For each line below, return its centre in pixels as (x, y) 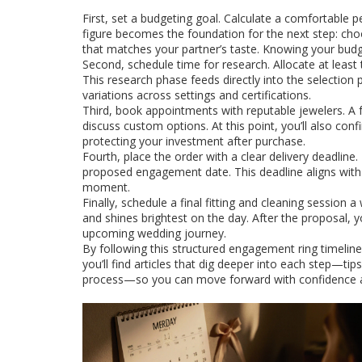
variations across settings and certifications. (197, 95)
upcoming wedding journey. (154, 233)
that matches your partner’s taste (170, 49)
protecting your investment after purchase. (194, 141)
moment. (106, 187)
